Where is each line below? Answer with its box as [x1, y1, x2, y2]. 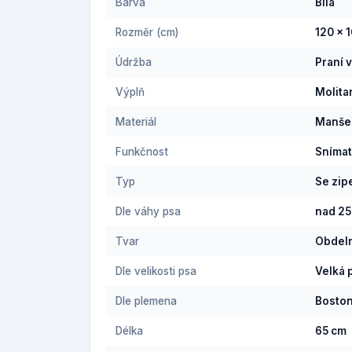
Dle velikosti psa [115, 265, 196, 278]
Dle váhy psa [115, 205, 181, 218]
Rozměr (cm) [115, 26, 178, 39]
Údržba [115, 56, 152, 69]
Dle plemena [115, 295, 177, 308]
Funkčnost [115, 145, 168, 159]
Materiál [115, 115, 156, 129]
